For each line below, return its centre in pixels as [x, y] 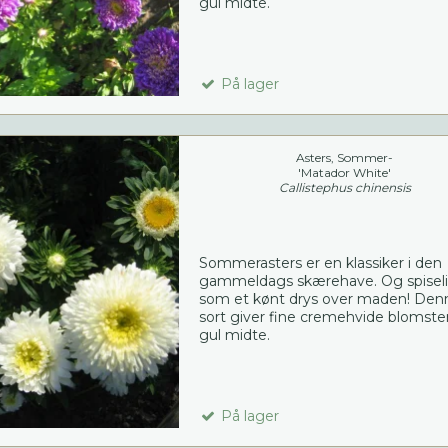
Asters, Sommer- [345, 158]
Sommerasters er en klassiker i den [320, 263]
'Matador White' [345, 173]
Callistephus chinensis [344, 188]
